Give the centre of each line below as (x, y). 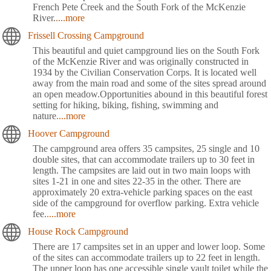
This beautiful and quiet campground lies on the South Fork (146, 50)
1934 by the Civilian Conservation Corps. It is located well (145, 72)
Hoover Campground (69, 133)
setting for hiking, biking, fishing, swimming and (126, 105)
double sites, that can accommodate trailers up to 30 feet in (144, 159)
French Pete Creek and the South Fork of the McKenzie (139, 7)
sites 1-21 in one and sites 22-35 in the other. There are (137, 181)
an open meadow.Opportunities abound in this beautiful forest (150, 94)
